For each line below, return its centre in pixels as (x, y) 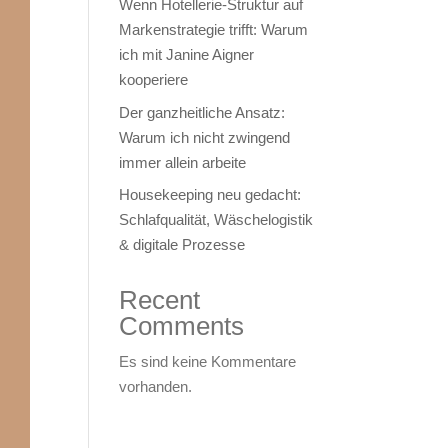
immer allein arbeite (183, 162)
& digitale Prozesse (182, 244)
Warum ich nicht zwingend (205, 137)
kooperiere (154, 79)
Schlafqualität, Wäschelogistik (216, 219)
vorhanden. (156, 386)
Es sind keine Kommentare (208, 361)
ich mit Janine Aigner (187, 54)
